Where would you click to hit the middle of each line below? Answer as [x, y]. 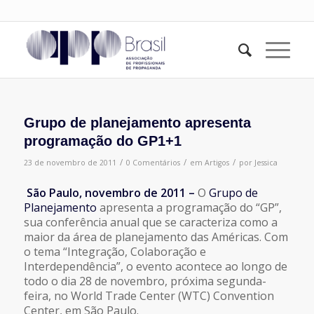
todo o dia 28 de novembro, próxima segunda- [145, 281]
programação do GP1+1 [102, 141]
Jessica [266, 163]
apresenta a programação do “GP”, [189, 207]
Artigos [217, 163]
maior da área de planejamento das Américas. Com [156, 237]
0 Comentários [153, 163]
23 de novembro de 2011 [70, 163]
